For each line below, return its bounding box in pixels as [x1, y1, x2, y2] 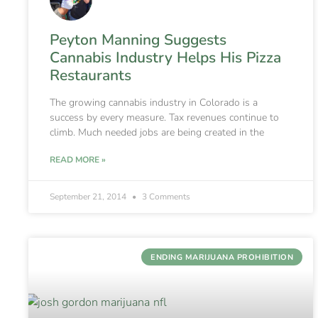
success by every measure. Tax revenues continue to [50, 111, 279, 125]
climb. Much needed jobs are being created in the [50, 126, 264, 140]
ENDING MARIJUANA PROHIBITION [150, 251, 294, 263]
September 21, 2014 [50, 191, 128, 203]
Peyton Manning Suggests [50, 30, 226, 50]
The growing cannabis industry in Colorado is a [50, 96, 258, 110]
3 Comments [140, 191, 190, 203]
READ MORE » [50, 154, 106, 166]
